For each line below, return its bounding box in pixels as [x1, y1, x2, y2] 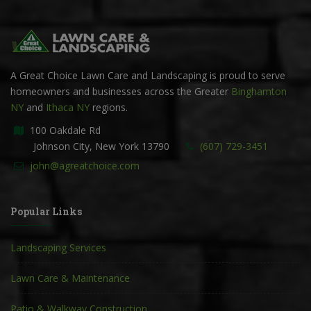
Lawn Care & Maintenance [10, 271, 130, 285]
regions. [90, 101, 128, 115]
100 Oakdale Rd [27, 124, 101, 137]
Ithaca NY [46, 101, 90, 115]
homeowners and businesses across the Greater [10, 85, 231, 99]
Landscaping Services [10, 241, 106, 255]
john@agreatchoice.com [30, 159, 140, 173]
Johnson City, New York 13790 [14, 140, 169, 153]
